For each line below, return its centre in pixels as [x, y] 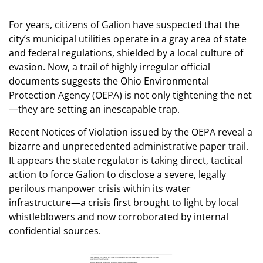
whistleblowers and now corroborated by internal [119, 217]
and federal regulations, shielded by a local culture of [126, 53]
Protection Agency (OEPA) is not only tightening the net [130, 95]
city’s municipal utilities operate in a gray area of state [128, 39]
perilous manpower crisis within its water [100, 189]
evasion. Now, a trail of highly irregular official [109, 67]
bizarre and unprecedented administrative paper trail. [129, 146]
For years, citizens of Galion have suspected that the [124, 25]
